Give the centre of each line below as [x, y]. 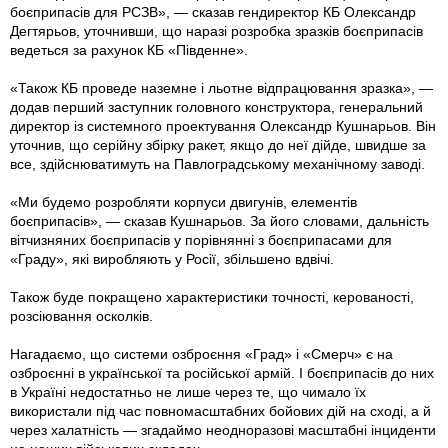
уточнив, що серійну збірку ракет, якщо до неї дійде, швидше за [218, 145]
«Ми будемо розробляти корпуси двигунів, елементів [183, 202]
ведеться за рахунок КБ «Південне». [129, 50]
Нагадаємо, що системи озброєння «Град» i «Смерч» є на [201, 354]
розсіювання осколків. [83, 316]
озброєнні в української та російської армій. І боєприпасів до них [222, 373]
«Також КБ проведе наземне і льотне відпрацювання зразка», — [221, 88]
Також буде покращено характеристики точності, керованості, [212, 297]
